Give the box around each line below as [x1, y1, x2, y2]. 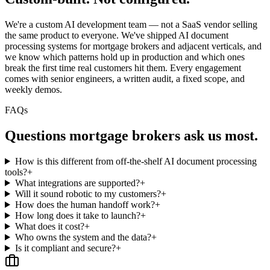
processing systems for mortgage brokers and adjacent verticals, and [5, 41, 262, 52]
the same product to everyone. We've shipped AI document [5, 30, 228, 41]
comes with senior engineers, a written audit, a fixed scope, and [5, 74, 245, 84]
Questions [5, 128, 69, 143]
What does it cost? [14, 221, 84, 231]
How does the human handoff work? [14, 199, 155, 210]
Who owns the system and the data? [14, 231, 151, 242]
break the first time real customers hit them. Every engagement [5, 63, 241, 74]
